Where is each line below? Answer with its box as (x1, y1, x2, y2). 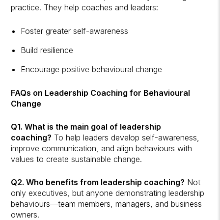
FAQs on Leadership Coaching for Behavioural (11, 87, 191, 98)
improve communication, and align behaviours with (11, 143, 192, 153)
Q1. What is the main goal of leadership (11, 121, 162, 132)
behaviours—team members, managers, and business (11, 198, 202, 209)
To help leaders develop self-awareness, (52, 132, 200, 142)
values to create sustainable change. (11, 154, 142, 164)
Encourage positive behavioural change (21, 64, 163, 74)
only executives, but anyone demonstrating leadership (11, 188, 205, 198)
